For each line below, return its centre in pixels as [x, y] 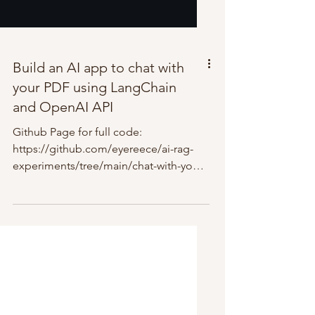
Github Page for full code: [77, 182]
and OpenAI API [63, 157]
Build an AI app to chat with [98, 118]
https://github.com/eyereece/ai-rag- [103, 199]
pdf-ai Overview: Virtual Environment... [107, 233]
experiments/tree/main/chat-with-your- [109, 216]
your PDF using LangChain [95, 138]
